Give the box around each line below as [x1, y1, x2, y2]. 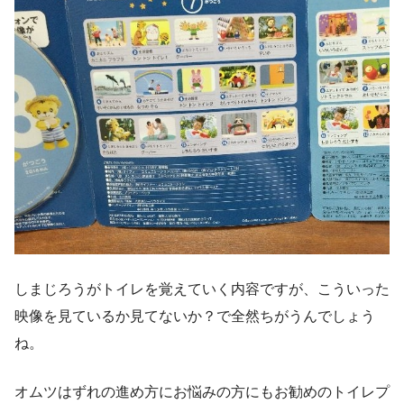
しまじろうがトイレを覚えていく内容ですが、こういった [14, 280, 390, 297]
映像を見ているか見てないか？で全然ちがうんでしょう [14, 308, 375, 324]
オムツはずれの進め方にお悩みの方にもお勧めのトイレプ [14, 383, 390, 399]
